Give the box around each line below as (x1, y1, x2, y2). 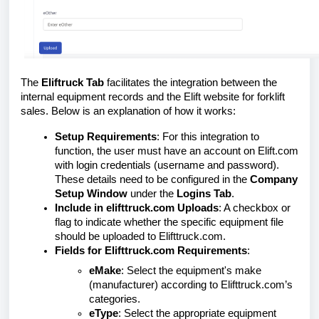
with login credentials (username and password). (55, 159, 279, 171)
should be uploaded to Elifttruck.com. (55, 231, 226, 242)
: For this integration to (157, 131, 259, 142)
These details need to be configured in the (55, 174, 250, 185)
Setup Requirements (55, 131, 157, 142)
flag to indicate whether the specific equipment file (55, 216, 283, 228)
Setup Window (55, 188, 127, 199)
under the (127, 188, 177, 199)
